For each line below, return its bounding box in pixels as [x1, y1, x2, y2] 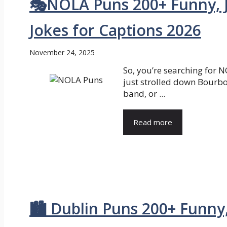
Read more [133, 117, 172, 127]
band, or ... [123, 87, 165, 99]
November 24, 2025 [29, 47, 95, 57]
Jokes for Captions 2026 [29, 19, 201, 41]
